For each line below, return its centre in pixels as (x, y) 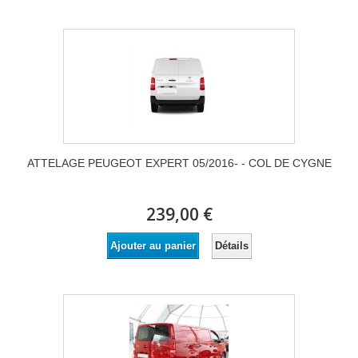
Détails (231, 245)
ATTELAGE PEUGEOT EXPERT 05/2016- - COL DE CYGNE (179, 163)
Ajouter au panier (153, 246)
